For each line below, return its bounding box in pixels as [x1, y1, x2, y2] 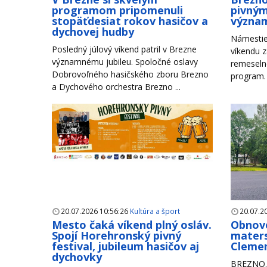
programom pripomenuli [52, 3, 183, 18]
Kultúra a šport [130, 206, 180, 216]
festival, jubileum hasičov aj [52, 239, 199, 254]
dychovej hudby [52, 24, 134, 39]
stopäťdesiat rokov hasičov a [52, 14, 208, 29]
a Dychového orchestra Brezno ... [52, 81, 181, 93]
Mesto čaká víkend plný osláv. [52, 218, 212, 232]
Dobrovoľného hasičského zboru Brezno [52, 69, 209, 80]
